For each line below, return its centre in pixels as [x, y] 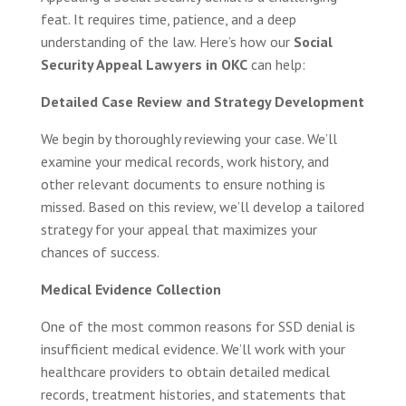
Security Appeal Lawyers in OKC [144, 64]
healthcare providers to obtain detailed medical [185, 371]
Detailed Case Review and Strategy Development [202, 101]
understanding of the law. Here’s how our [167, 41]
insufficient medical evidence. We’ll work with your [193, 348]
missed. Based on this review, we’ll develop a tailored [202, 206]
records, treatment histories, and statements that [193, 394]
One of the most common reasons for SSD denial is [198, 326]
